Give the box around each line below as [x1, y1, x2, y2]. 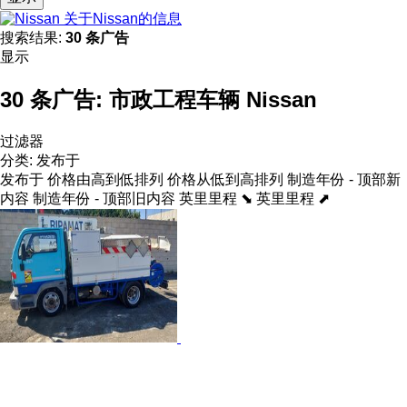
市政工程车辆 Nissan [109, 86, 317, 112]
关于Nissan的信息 [64, 10, 182, 26]
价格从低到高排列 [167, 171, 283, 187]
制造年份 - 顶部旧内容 [33, 190, 175, 206]
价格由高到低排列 [47, 171, 164, 187]
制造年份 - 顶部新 [287, 171, 401, 187]
